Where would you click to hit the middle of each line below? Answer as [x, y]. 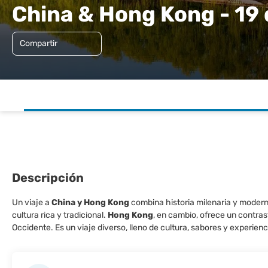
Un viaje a [32, 202]
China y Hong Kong [90, 202]
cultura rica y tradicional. [60, 215]
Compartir [39, 43]
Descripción [48, 178]
